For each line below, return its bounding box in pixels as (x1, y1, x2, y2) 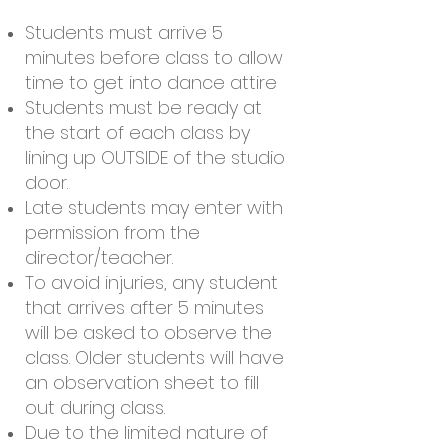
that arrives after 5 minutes (25, 295, 264, 320)
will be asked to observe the (25, 320, 272, 345)
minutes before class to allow (25, 45, 283, 70)
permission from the (25, 220, 200, 245)
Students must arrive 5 (25, 20, 223, 45)
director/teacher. (25, 245, 178, 270)
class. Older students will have (25, 345, 284, 370)
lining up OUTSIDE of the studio (25, 145, 285, 170)
